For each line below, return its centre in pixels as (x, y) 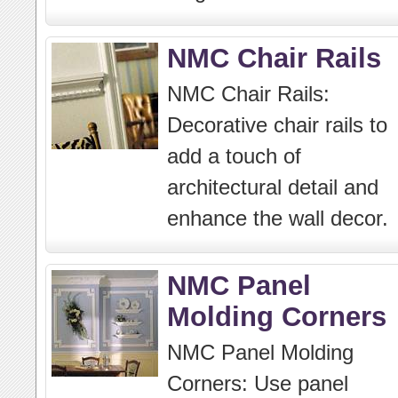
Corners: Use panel (258, 383)
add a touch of (234, 156)
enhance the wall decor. (278, 218)
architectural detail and (273, 187)
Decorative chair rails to (277, 125)
